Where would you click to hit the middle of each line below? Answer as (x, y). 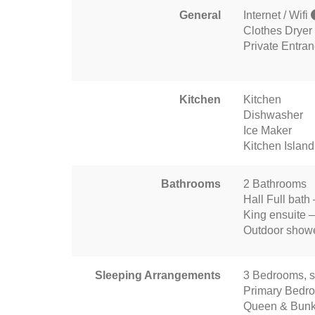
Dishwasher (273, 115)
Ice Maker (268, 130)
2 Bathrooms (275, 184)
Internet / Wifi (277, 15)
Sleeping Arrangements (158, 275)
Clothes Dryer (278, 30)
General (200, 15)
